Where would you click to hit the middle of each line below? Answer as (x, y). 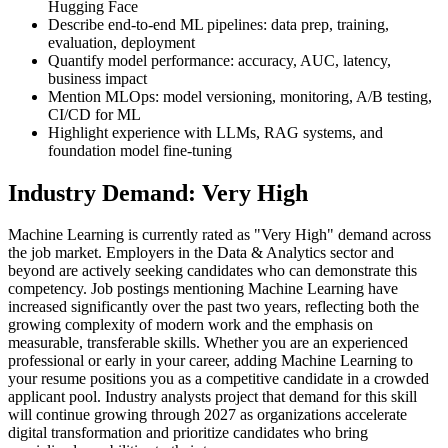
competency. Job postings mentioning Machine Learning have (203, 289)
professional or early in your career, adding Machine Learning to (210, 361)
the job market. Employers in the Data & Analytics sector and (201, 253)
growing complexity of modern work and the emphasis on (190, 325)
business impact (97, 78)
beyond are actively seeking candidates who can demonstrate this (212, 271)
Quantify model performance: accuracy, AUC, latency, (219, 60)
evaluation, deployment (121, 42)
